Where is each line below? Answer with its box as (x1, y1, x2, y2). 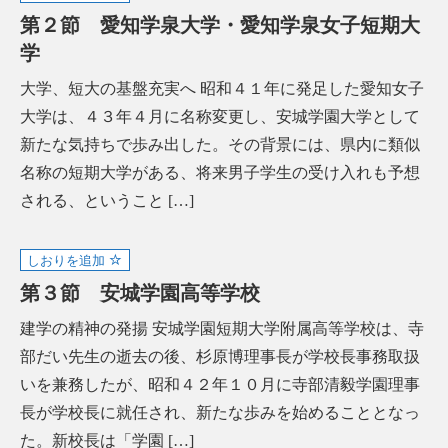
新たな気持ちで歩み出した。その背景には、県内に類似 (20, 135, 420, 153)
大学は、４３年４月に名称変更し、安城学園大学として (20, 107, 420, 125)
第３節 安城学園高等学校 (20, 280, 260, 305)
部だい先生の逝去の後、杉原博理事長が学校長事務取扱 (20, 347, 420, 365)
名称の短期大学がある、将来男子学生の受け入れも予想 (20, 163, 420, 181)
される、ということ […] (20, 191, 194, 209)
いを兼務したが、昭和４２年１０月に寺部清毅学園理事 (20, 375, 420, 393)
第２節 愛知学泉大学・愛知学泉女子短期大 (20, 12, 420, 37)
